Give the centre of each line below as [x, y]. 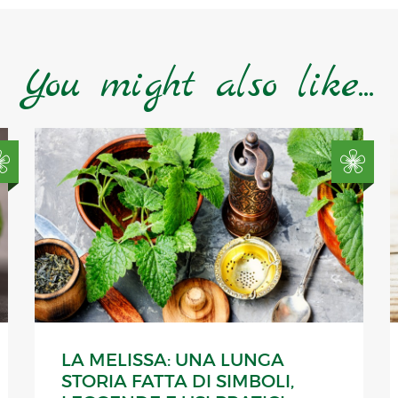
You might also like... [199, 86]
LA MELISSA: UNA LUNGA [173, 360]
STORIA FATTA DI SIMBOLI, [178, 382]
